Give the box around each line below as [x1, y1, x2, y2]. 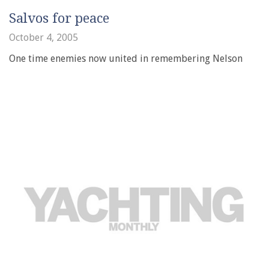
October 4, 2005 [9, 32, 78, 43]
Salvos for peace [9, 11, 109, 26]
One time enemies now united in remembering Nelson [9, 53, 243, 64]
